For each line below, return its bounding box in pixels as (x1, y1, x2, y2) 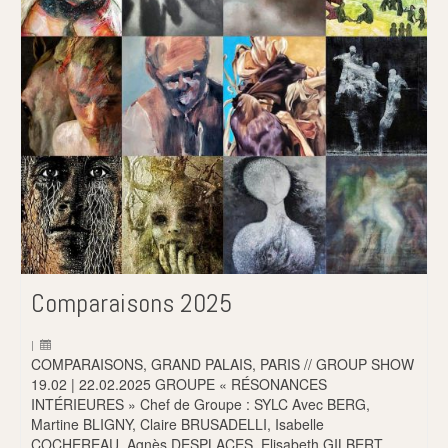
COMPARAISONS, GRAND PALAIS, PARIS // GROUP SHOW (31, 353, 414, 374)
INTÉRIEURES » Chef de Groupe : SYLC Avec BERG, (31, 393, 370, 414)
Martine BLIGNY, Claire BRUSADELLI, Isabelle (31, 413, 324, 434)
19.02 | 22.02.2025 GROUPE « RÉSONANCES (31, 373, 327, 394)
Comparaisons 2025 (31, 286, 232, 320)
